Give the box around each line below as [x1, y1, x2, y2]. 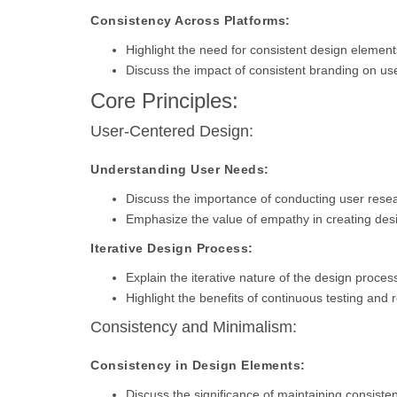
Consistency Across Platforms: [90, 13, 291, 27]
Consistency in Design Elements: [90, 358, 306, 372]
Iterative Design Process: [90, 241, 253, 255]
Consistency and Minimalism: [90, 318, 297, 336]
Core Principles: [90, 89, 238, 113]
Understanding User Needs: [90, 162, 269, 176]
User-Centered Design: [90, 122, 253, 140]
